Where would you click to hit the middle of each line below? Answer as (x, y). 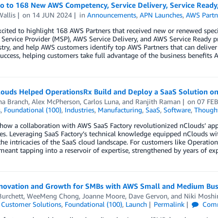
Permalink (169, 204)
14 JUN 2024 (52, 15)
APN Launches (161, 15)
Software (177, 109)
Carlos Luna (101, 101)
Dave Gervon (148, 196)
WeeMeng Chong (53, 196)
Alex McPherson (55, 101)
